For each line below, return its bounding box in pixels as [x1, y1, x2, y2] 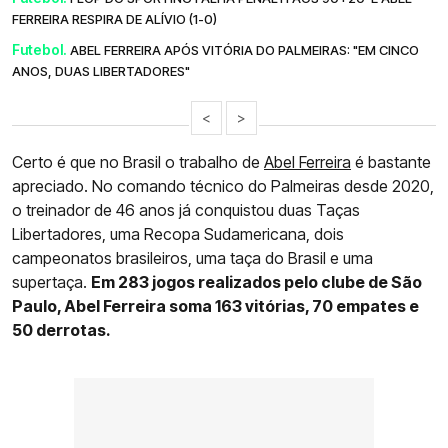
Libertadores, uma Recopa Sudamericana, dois [12, 224, 344, 245]
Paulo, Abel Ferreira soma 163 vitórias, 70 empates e [12, 296, 419, 317]
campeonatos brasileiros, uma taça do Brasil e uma [12, 248, 373, 269]
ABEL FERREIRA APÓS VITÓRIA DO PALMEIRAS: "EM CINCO [70, 42, 419, 59]
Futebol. [12, 41, 67, 59]
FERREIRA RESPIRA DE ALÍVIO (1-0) [12, 11, 217, 28]
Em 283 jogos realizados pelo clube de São [91, 272, 422, 293]
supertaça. [12, 272, 91, 293]
